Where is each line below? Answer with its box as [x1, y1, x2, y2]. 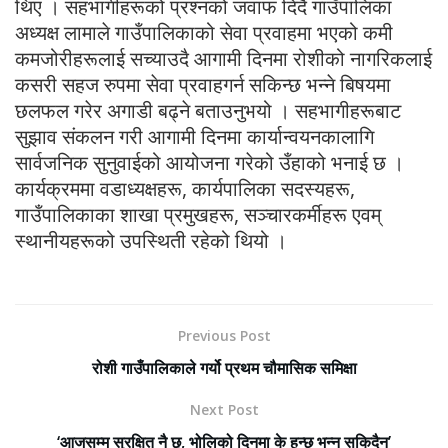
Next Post [189, 400, 259, 420]
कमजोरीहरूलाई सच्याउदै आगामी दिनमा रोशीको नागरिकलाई [15, 45, 432, 73]
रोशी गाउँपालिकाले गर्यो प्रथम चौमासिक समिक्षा [91, 357, 357, 380]
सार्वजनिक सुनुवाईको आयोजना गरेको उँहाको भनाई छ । [15, 149, 404, 177]
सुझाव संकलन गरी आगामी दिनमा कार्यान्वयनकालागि [15, 123, 374, 151]
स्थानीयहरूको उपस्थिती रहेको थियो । [15, 227, 287, 255]
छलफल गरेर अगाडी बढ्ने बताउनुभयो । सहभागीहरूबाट [15, 97, 401, 125]
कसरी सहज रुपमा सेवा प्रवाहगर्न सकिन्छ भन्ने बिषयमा [15, 71, 391, 99]
